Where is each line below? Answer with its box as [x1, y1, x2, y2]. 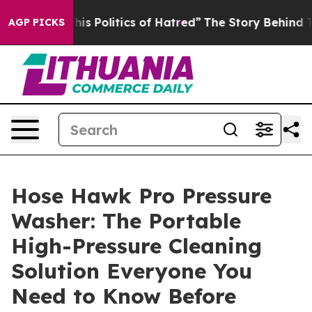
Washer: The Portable [11, 208, 241, 234]
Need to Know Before [11, 283, 236, 309]
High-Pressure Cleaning [11, 233, 262, 259]
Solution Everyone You [11, 258, 252, 284]
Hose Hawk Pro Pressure [11, 182, 272, 209]
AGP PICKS [8, 16, 65, 29]
